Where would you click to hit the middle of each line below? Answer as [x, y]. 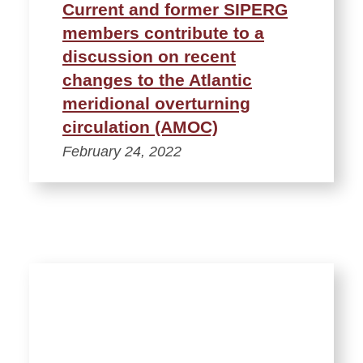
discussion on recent [149, 57]
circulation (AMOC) [140, 127]
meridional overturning [156, 104]
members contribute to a [163, 33]
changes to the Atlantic [157, 80]
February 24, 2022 [122, 152]
